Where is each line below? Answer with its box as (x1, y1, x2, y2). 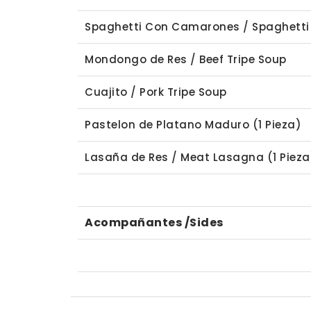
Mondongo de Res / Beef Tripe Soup (85, 52, 287, 67)
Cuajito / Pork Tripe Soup (85, 85, 227, 99)
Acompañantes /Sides (85, 215, 224, 230)
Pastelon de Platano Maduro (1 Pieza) (85, 117, 301, 132)
